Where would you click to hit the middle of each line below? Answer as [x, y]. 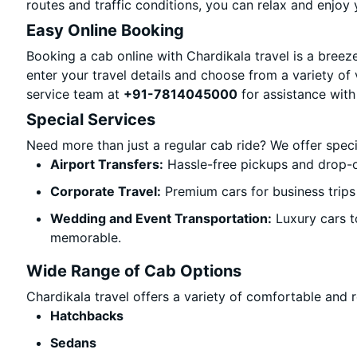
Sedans [74, 343]
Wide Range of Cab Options [134, 271]
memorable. [86, 237]
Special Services [91, 120]
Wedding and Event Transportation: [161, 218]
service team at [75, 94]
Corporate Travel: [106, 191]
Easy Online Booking [106, 30]
